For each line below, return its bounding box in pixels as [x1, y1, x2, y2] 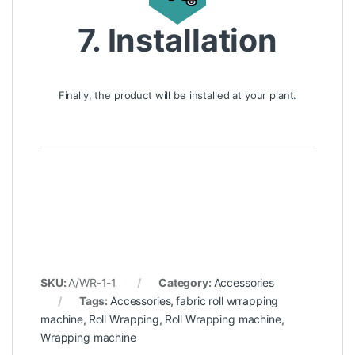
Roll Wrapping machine [164, 312, 281, 326]
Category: [158, 276, 214, 290]
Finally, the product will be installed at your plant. [58, 89, 297, 102]
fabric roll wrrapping [176, 294, 279, 308]
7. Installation [78, 21, 277, 59]
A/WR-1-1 [68, 276, 117, 290]
